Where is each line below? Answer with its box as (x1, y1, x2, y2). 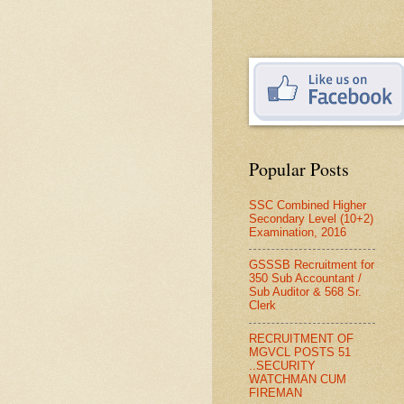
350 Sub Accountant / (249, 271, 362, 286)
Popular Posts (249, 156, 349, 181)
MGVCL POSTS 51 (249, 344, 351, 359)
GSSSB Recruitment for (249, 258, 374, 272)
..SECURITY (249, 358, 316, 372)
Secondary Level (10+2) (249, 211, 373, 225)
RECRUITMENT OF (249, 331, 353, 345)
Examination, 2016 (249, 225, 346, 239)
